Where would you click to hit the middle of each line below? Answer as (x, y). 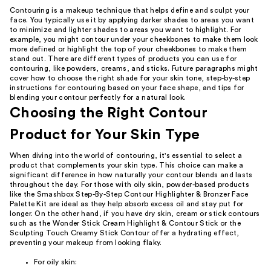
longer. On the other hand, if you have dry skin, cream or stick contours (135, 214)
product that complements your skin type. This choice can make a (126, 165)
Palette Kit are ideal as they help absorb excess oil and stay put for (127, 204)
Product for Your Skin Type (105, 135)
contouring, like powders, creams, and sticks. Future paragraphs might (134, 68)
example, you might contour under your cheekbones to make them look (134, 39)
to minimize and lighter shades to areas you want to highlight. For (126, 30)
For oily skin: (56, 262)
